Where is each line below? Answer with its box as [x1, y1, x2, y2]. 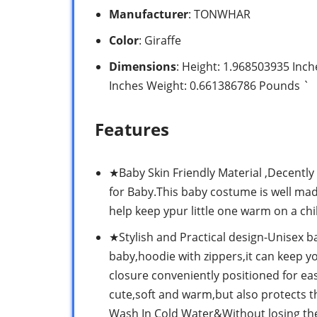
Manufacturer [109, 6, 188, 23]
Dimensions [109, 59, 176, 75]
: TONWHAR [188, 6, 250, 23]
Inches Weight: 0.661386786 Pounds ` [109, 78, 309, 94]
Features [95, 117, 169, 142]
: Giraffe [139, 33, 181, 49]
